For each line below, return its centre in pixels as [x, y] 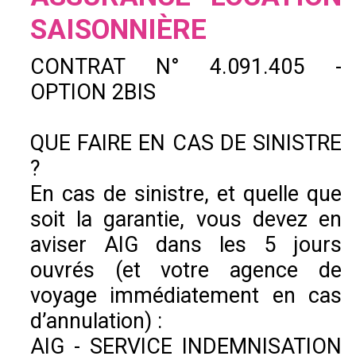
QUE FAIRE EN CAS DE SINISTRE [186, 143]
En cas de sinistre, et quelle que [186, 194]
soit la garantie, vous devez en [186, 220]
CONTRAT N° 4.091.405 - [186, 67]
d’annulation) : [96, 321]
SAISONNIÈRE [118, 30]
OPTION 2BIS [93, 93]
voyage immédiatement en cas [186, 296]
